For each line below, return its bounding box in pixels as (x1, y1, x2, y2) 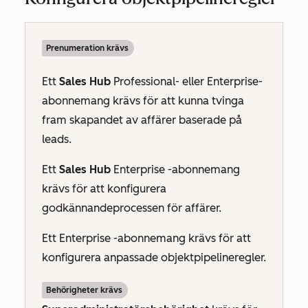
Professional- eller (113, 74, 207, 88)
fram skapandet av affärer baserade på (42, 113, 242, 126)
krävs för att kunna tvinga (110, 93, 244, 107)
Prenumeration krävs (46, 43, 129, 53)
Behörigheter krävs (46, 285, 122, 295)
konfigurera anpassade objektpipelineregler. (42, 250, 266, 264)
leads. (42, 132, 71, 146)
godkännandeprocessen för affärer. (42, 201, 221, 214)
